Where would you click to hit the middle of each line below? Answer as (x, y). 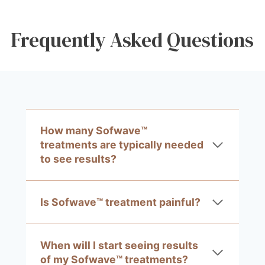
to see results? (78, 159)
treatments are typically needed (122, 144)
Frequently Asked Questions (132, 40)
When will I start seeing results (119, 245)
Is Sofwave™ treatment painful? (120, 202)
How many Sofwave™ (94, 130)
